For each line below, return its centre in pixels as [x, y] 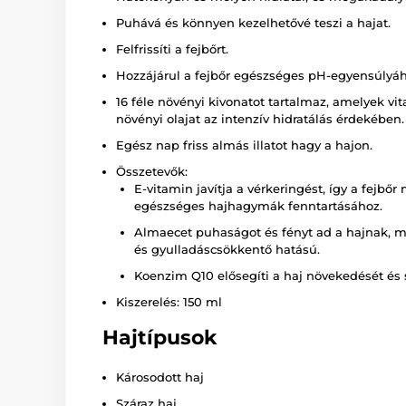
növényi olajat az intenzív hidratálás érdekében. [260, 118]
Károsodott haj [160, 377]
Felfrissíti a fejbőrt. [172, 48]
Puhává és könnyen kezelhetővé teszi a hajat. [253, 22]
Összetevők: [154, 171]
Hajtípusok [159, 337]
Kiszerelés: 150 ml [169, 301]
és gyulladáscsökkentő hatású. [227, 249]
